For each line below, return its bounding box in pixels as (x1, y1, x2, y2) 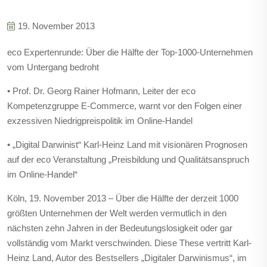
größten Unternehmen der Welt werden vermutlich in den (7, 208, 226, 218)
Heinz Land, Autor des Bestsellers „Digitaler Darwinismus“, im (7, 253, 247, 263)
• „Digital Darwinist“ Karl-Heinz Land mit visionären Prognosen (7, 139, 247, 150)
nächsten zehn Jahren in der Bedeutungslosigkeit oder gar (7, 223, 232, 233)
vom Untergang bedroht (7, 62, 99, 72)
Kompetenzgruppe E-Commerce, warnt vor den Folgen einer (7, 101, 242, 111)
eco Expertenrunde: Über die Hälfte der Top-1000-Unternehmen (7, 47, 253, 57)
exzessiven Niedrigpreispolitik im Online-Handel (7, 116, 193, 126)
